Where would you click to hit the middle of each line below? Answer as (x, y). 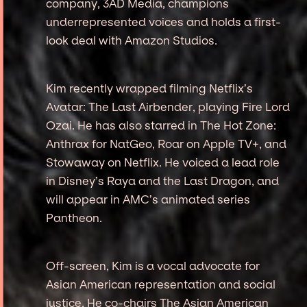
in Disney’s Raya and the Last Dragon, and (163, 181)
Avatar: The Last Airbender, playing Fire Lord (168, 107)
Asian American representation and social (161, 284)
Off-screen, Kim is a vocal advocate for (153, 266)
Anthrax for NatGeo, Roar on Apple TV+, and (167, 144)
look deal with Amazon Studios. (132, 40)
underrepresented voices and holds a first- (164, 22)
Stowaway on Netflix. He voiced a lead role (163, 162)
